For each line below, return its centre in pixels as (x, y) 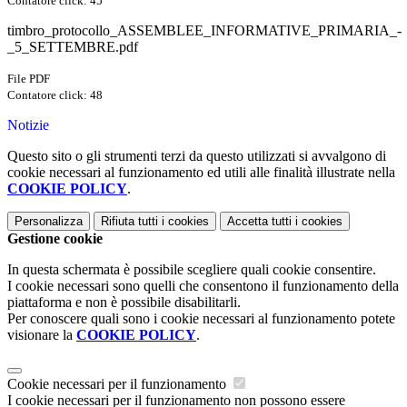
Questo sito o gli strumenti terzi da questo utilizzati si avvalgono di (197, 156)
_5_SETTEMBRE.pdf (73, 47)
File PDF (29, 79)
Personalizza (49, 222)
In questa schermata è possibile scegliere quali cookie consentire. (192, 270)
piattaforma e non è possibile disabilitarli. (124, 303)
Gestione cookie (55, 239)
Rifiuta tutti (129, 222)
